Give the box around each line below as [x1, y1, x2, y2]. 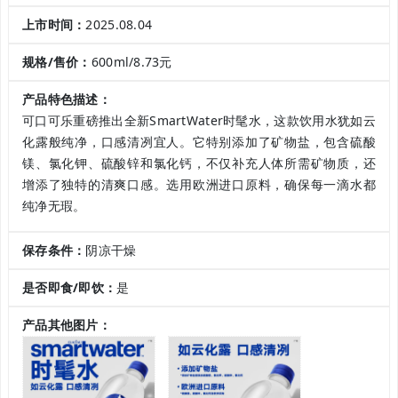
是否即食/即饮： [22, 279, 117, 297]
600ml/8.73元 [91, 53, 172, 71]
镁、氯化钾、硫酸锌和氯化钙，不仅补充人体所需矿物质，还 [22, 155, 376, 172]
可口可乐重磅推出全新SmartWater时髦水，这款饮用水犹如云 [22, 112, 376, 130]
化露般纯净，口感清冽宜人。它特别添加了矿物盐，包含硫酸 [22, 133, 376, 151]
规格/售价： [22, 53, 92, 71]
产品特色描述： [22, 91, 111, 108]
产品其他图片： [22, 316, 111, 334]
